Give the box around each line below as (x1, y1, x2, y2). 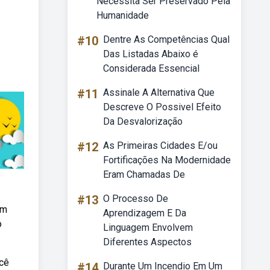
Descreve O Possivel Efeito (103, 101, 221, 113)
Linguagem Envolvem (103, 222, 193, 233)
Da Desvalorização (103, 116, 183, 127)
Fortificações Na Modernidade (103, 154, 231, 166)
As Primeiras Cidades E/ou (103, 140, 218, 151)
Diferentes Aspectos (103, 236, 192, 248)
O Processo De (103, 193, 168, 204)
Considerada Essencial (103, 63, 199, 74)
